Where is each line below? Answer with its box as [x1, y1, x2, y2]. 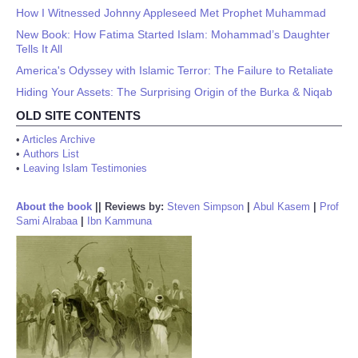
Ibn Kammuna [87, 215, 152, 227]
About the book [16, 201, 92, 213]
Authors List [23, 148, 79, 160]
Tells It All [16, 42, 62, 55]
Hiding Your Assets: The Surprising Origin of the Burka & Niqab [16, 86, 332, 98]
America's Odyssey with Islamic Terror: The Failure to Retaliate [16, 64, 333, 77]
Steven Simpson [167, 201, 244, 213]
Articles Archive [22, 133, 95, 145]
